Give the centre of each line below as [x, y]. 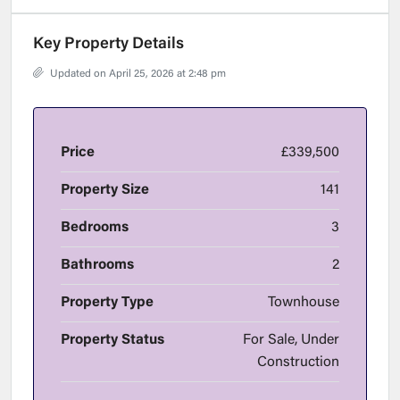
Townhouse [304, 303]
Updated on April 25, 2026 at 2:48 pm [137, 75]
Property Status [112, 341]
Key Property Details [108, 45]
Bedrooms [95, 228]
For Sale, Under [291, 341]
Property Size [105, 191]
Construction [298, 363]
